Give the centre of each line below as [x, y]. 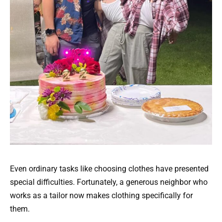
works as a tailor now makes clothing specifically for [101, 195]
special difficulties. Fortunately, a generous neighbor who [109, 182]
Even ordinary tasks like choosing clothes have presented [109, 168]
